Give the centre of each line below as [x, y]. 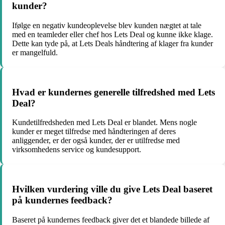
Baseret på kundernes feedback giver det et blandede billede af [111, 219]
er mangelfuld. [35, 52]
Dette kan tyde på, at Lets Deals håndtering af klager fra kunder [113, 43]
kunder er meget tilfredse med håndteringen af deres [94, 132]
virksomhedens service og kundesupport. [77, 150]
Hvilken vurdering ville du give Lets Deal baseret [112, 189]
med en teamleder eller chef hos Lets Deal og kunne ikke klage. [113, 34]
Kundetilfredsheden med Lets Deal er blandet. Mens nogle [104, 123]
